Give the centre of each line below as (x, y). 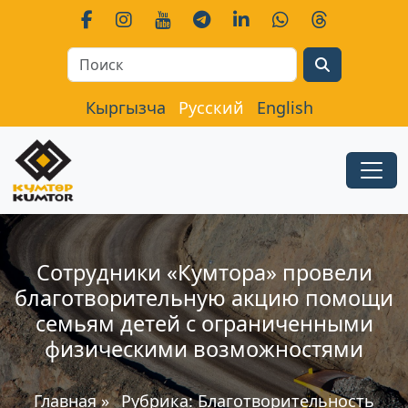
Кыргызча (126, 107)
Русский (211, 107)
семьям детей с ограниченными (204, 323)
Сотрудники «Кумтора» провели (204, 272)
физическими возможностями (204, 349)
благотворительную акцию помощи (204, 298)
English (285, 107)
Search (204, 57)
